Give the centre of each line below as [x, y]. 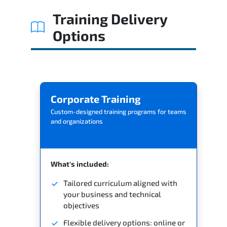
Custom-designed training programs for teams [119, 111]
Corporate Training [96, 99]
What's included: [80, 164]
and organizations [77, 121]
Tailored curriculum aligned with [120, 183]
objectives [81, 205]
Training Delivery [110, 18]
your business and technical [112, 194]
